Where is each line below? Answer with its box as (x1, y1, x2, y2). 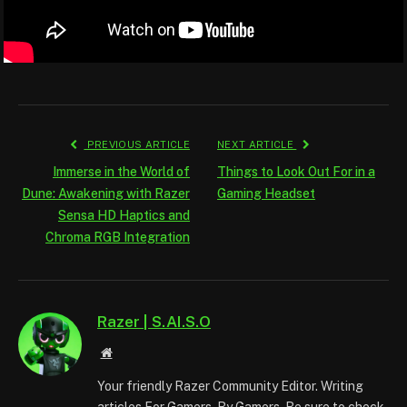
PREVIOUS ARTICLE (84, 138, 190, 150)
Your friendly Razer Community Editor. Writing (97, 378, 363, 393)
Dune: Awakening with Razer (22, 185, 190, 201)
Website (111, 344, 152, 358)
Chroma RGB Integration (45, 229, 190, 244)
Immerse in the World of (53, 164, 190, 179)
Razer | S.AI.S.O (97, 312, 211, 331)
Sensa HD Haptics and (58, 207, 190, 223)
